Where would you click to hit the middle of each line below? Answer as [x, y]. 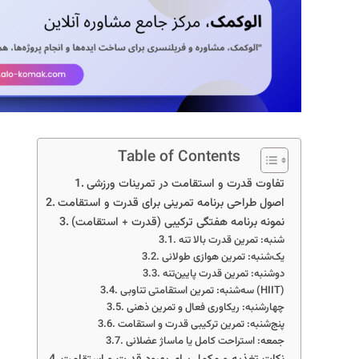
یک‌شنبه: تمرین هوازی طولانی [223, 257]
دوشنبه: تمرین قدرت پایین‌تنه [224, 274]
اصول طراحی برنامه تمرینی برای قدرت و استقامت [171, 203]
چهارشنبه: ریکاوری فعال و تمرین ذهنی [206, 307]
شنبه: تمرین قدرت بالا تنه [232, 240]
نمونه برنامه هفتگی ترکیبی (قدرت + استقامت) [178, 222]
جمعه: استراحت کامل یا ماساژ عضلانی [205, 341]
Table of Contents [179, 157]
